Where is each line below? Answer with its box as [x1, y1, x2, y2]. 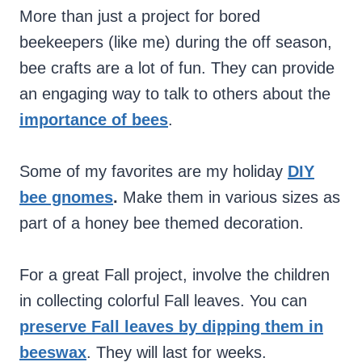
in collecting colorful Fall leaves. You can [19, 292, 307, 310]
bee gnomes [19, 188, 113, 207]
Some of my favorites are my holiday [19, 162, 288, 181]
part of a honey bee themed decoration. [19, 214, 304, 233]
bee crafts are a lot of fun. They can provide [19, 59, 335, 78]
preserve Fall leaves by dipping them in [19, 318, 323, 336]
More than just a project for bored [19, 7, 260, 26]
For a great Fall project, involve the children [19, 266, 330, 284]
